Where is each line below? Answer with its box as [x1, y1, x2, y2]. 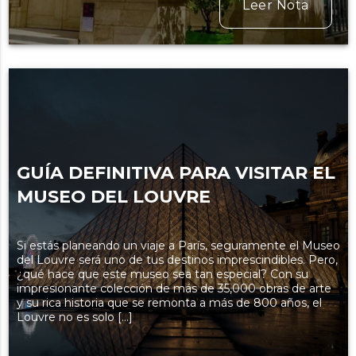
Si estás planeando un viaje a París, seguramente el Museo [16, 238, 340, 253]
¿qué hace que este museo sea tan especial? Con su [16, 267, 308, 282]
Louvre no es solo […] [16, 310, 133, 325]
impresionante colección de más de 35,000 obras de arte [16, 281, 331, 296]
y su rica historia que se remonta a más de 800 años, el [16, 296, 322, 311]
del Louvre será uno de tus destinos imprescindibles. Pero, [16, 253, 338, 268]
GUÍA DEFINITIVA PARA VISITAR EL [16, 162, 335, 184]
